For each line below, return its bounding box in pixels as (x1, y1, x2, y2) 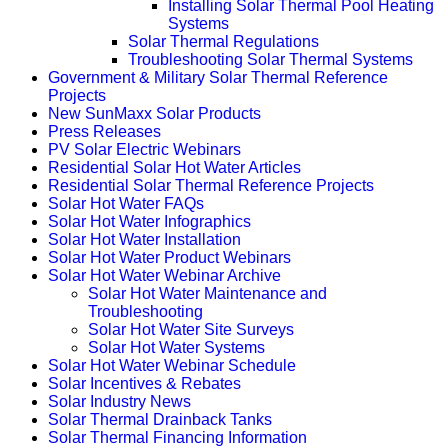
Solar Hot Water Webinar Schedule (48, 356, 296, 374)
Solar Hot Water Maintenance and (88, 284, 327, 302)
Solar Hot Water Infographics (48, 212, 251, 230)
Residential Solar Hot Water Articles (48, 158, 301, 176)
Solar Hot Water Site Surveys (88, 320, 294, 338)
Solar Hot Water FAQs (48, 194, 204, 212)
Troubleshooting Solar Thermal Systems (128, 50, 413, 68)
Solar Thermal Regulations (128, 32, 319, 50)
